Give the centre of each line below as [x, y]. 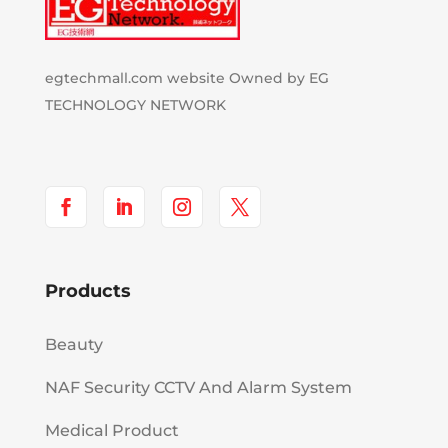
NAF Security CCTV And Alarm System [198, 387]
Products [87, 290]
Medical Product [111, 430]
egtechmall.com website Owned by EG [186, 77]
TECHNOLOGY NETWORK [135, 104]
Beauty [73, 344]
